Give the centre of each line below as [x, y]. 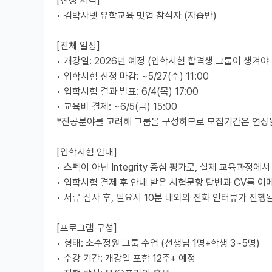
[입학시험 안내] [87, 152]
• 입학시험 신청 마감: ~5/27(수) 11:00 [133, 76]
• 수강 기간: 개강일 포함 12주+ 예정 [126, 258]
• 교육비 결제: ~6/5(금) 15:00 [117, 106]
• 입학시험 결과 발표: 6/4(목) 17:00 [127, 91]
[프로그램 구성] [87, 228]
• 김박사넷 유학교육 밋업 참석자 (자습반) [137, 15]
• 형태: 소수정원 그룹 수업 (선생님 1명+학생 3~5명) [158, 243]
